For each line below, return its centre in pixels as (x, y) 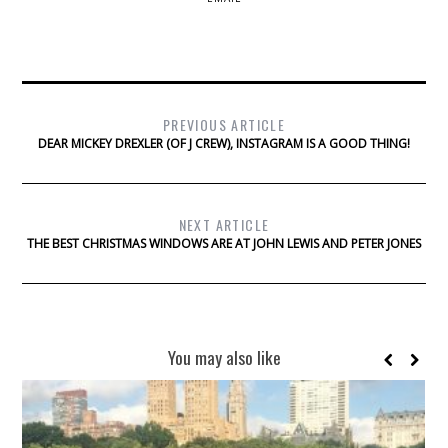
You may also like (224, 357)
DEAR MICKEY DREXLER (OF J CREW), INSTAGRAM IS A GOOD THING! (224, 144)
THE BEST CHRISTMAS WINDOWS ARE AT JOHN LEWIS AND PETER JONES (224, 244)
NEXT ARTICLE (224, 225)
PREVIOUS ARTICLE (224, 125)
